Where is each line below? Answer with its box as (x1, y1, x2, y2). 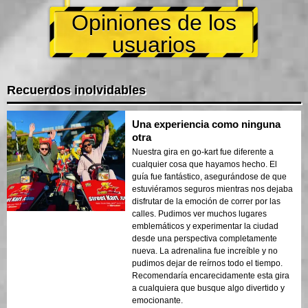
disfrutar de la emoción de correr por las (132, 196, 280, 206)
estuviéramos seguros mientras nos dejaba (132, 184, 293, 194)
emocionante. (132, 295, 183, 305)
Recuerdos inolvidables (7, 82, 146, 97)
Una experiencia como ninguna (132, 118, 280, 130)
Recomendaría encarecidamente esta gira (132, 270, 289, 280)
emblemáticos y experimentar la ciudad (132, 221, 278, 231)
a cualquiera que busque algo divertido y (132, 283, 285, 293)
